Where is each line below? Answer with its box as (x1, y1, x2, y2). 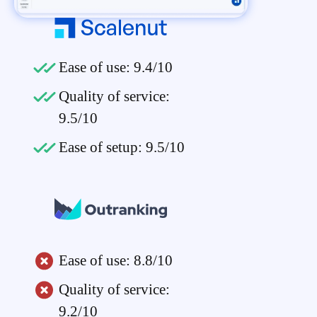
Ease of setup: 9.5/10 (59, 139, 185, 156)
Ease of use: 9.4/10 (59, 59, 173, 76)
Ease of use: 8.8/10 (59, 252, 173, 270)
